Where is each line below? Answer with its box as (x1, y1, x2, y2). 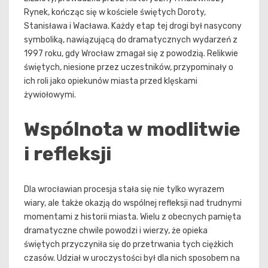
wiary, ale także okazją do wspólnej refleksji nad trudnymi (24, 197, 242, 208)
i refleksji (24, 142, 111, 166)
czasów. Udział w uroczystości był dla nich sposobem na (24, 252, 240, 263)
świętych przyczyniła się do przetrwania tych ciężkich (24, 239, 233, 249)
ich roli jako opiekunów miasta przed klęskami (24, 75, 197, 86)
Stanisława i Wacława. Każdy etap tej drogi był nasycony (24, 20, 242, 31)
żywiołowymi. (24, 89, 76, 100)
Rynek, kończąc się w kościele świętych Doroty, (24, 7, 206, 17)
